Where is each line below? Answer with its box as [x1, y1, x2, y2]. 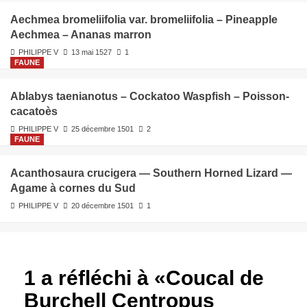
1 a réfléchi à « [24, 267, 166, 290]
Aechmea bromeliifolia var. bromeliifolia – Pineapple [10, 14, 278, 26]
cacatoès [10, 106, 58, 118]
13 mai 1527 [71, 48, 112, 57]
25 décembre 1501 [71, 125, 134, 134]
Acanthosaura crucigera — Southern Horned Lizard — [10, 167, 292, 180]
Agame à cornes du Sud [10, 182, 136, 195]
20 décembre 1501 [71, 201, 134, 210]
